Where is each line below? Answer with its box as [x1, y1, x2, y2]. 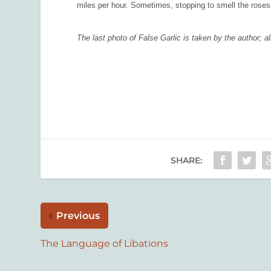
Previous [56, 210, 100, 222]
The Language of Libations [41, 238, 169, 250]
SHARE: [170, 155, 202, 166]
